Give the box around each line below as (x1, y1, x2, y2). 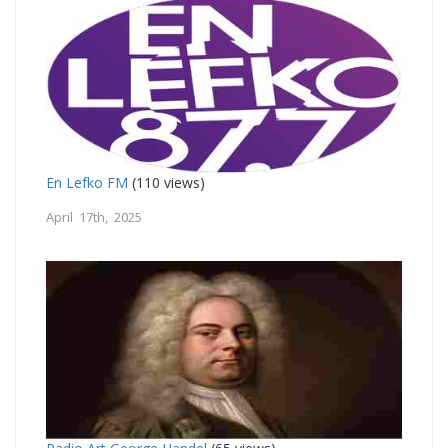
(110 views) (128, 172, 205, 192)
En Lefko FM (46, 172, 128, 192)
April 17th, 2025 (46, 207, 142, 226)
